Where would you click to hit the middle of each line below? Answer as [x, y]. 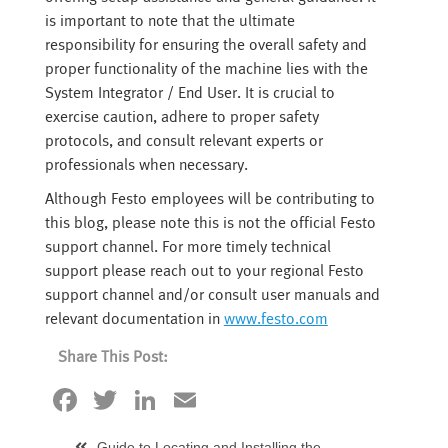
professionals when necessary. [146, 165]
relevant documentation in [134, 319]
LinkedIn [221, 399]
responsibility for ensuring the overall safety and [205, 45]
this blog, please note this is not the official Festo [210, 223]
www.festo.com [275, 319]
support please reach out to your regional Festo [204, 271]
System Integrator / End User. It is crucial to [189, 93]
